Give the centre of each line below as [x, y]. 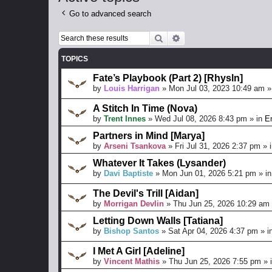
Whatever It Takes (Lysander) [159, 163]
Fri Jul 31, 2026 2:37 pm [218, 146]
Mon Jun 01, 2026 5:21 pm [209, 173]
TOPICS [75, 59]
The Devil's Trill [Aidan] [146, 193]
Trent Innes [125, 118]
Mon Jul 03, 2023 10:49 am [217, 88]
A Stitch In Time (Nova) [145, 108]
